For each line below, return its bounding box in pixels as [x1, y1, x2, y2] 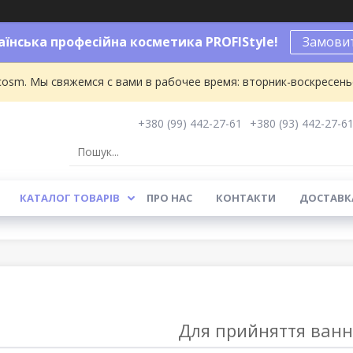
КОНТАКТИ [215, 191, 276, 205]
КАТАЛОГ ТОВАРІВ [19, 191, 120, 205]
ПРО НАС [146, 191, 192, 205]
